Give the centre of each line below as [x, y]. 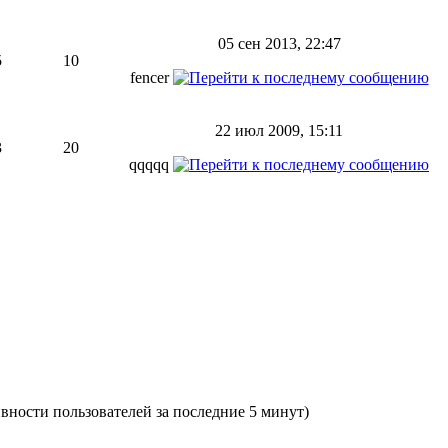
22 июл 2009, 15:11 [279, 130]
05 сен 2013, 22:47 [279, 43]
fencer [151, 77]
